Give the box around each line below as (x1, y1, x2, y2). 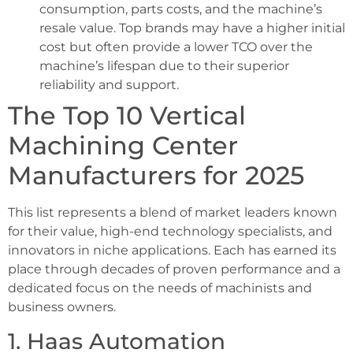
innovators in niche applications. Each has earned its (8, 243, 336, 258)
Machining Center (8, 130, 238, 162)
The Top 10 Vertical (8, 100, 246, 132)
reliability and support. (39, 77, 179, 93)
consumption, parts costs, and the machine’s (39, 2, 322, 17)
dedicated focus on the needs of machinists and (8, 281, 312, 296)
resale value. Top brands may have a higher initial (39, 20, 345, 36)
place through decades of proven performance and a (8, 262, 340, 277)
